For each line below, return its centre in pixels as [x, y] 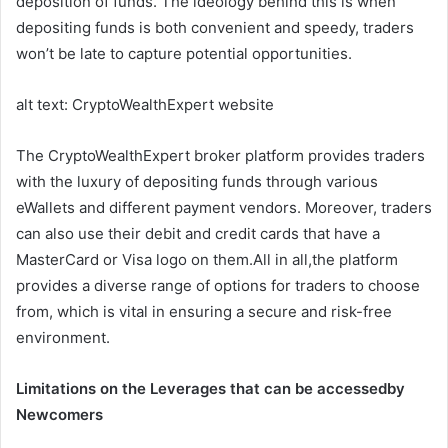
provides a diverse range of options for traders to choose [218, 286]
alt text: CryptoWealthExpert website [145, 105]
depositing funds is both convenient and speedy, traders [215, 28]
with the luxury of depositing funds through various [197, 182]
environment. [63, 338]
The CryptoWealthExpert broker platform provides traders [220, 156]
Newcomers [59, 415]
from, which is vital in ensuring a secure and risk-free [204, 312]
